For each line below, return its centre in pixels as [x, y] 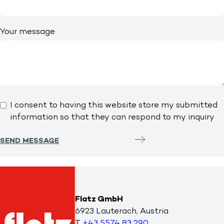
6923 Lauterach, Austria [122, 212]
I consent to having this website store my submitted [114, 105]
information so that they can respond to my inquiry [112, 117]
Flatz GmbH [99, 200]
